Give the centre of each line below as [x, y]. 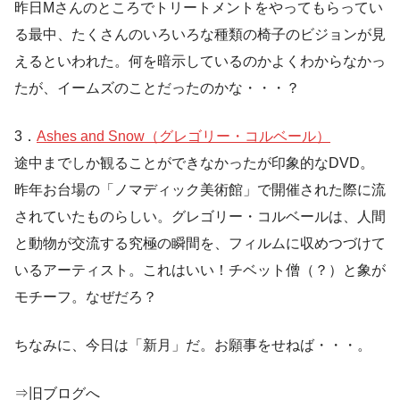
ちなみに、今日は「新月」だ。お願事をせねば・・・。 [193, 345]
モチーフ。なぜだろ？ [86, 296]
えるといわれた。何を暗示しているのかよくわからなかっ [200, 61]
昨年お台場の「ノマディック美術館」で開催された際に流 [200, 189]
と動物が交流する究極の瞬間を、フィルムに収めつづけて [200, 243]
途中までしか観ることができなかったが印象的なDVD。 [194, 162]
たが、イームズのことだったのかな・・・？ [157, 87]
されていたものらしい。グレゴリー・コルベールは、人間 [200, 216]
